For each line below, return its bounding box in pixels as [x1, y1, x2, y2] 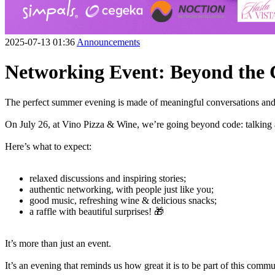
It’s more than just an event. [5, 238, 111, 249]
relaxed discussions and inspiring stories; [29, 172, 186, 184]
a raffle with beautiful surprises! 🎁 [29, 206, 164, 217]
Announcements [77, 37, 140, 47]
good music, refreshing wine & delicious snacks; [29, 195, 217, 206]
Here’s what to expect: [5, 141, 91, 152]
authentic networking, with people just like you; [29, 184, 214, 195]
